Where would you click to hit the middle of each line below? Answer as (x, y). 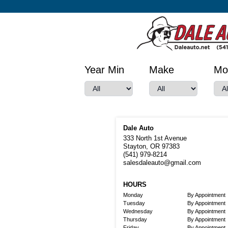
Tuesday (134, 203)
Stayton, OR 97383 (151, 147)
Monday (133, 195)
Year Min (105, 70)
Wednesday (138, 211)
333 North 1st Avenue (155, 138)
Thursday (135, 220)
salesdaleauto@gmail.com (162, 163)
